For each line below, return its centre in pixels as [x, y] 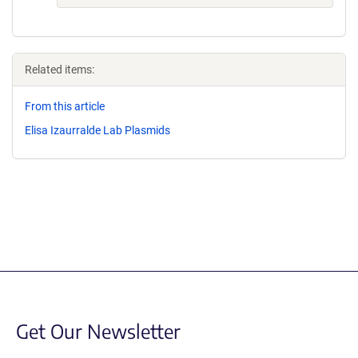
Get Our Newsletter [98, 330]
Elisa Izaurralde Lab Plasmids [97, 130]
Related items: [60, 70]
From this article [65, 106]
